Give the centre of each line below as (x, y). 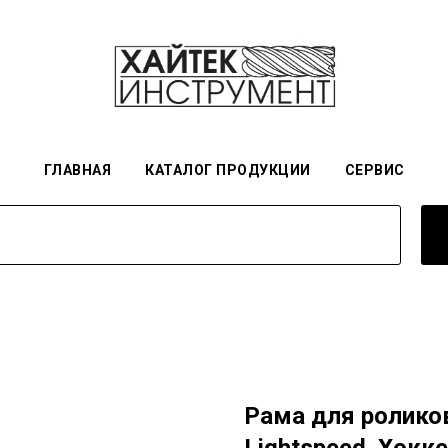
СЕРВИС (374, 170)
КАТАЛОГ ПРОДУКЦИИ (228, 170)
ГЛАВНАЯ (77, 170)
